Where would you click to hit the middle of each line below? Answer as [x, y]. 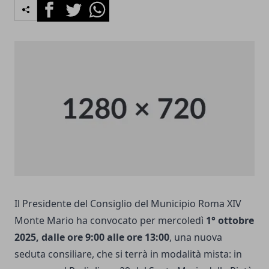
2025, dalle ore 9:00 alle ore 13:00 [92, 237]
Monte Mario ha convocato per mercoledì [110, 220]
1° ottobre [230, 220]
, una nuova [196, 237]
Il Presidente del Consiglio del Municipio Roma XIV [128, 203]
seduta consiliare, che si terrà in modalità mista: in [128, 254]
